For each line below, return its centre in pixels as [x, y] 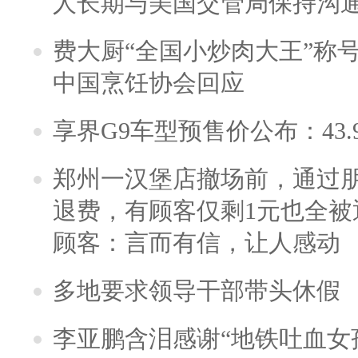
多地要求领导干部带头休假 [197, 290]
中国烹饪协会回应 [149, 82]
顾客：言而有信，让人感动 [197, 242]
